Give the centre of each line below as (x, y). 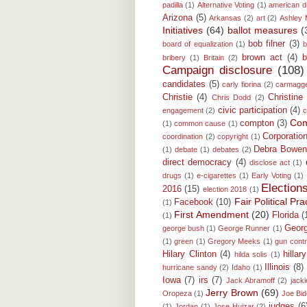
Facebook (194, 202)
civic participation (252, 111)
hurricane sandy (190, 268)
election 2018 (225, 189)
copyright (233, 137)
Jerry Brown (232, 293)
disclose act (270, 163)
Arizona (177, 18)
